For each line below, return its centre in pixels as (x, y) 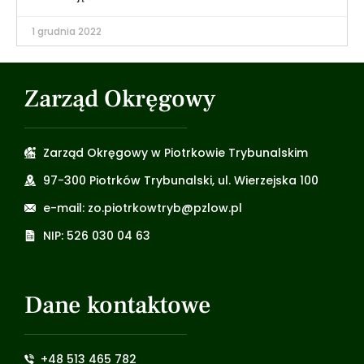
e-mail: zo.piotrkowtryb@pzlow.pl (142, 208)
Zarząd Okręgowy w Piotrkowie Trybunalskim (175, 152)
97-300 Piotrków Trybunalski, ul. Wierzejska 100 (180, 180)
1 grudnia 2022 (67, 31)
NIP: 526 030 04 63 (96, 235)
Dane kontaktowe (118, 305)
